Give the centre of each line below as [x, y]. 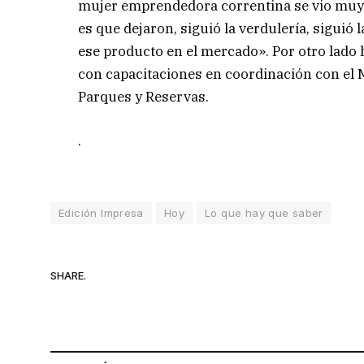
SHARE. [68, 276]
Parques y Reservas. [144, 96]
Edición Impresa [101, 212]
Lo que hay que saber [264, 212]
